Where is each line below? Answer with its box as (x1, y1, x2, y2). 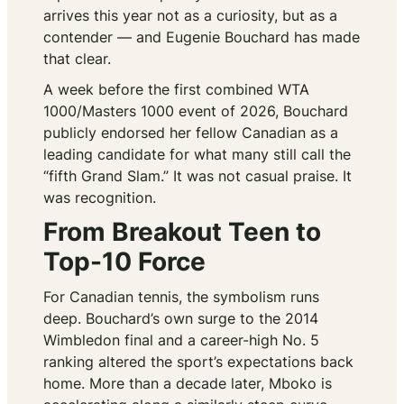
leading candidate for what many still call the (43, 145, 351, 164)
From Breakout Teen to (43, 216, 321, 248)
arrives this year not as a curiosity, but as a (43, 6, 337, 25)
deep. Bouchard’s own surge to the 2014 (43, 309, 318, 328)
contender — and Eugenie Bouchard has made (43, 28, 360, 47)
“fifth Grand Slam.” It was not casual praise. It (43, 167, 352, 186)
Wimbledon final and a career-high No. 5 (43, 331, 319, 350)
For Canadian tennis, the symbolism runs (43, 288, 319, 307)
